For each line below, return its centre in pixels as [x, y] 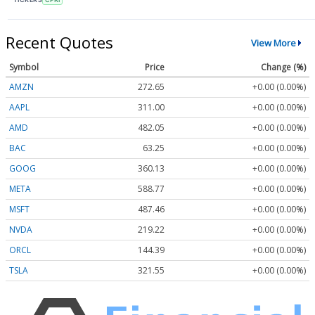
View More [273, 43]
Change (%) [283, 67]
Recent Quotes [59, 43]
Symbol [24, 67]
